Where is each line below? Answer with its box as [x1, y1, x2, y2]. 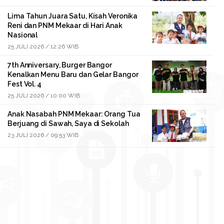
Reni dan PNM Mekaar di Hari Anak [7, 21, 122, 29]
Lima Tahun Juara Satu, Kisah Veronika [7, 11, 138, 20]
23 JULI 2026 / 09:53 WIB [7, 131, 78, 138]
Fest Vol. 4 [7, 79, 41, 88]
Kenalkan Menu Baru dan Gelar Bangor [7, 70, 138, 78]
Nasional [7, 30, 38, 39]
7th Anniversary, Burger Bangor [7, 60, 112, 69]
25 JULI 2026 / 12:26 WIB [7, 42, 78, 50]
